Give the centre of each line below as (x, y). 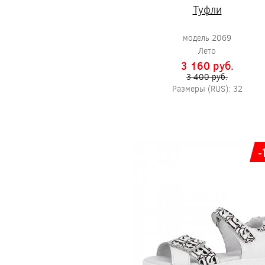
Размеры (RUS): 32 (207, 88)
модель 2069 (207, 38)
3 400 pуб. (207, 77)
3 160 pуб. (207, 66)
